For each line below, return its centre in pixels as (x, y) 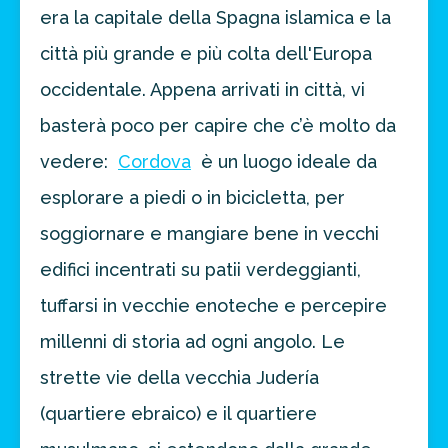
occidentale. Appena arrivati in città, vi (202, 90)
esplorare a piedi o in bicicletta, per (192, 198)
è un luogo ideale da (286, 162)
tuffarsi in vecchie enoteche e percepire (213, 306)
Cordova (154, 162)
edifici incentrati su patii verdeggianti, (200, 270)
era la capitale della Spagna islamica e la (215, 18)
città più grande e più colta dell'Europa (206, 54)
